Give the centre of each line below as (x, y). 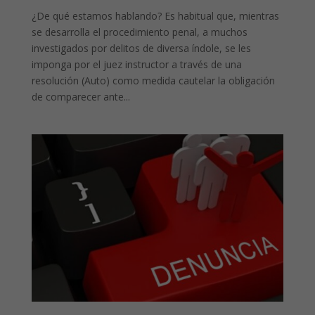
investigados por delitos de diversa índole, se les (141, 48)
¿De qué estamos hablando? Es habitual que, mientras (155, 15)
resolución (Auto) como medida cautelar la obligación (153, 80)
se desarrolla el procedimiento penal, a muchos (139, 32)
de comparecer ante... (81, 96)
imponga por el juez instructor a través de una (136, 64)
